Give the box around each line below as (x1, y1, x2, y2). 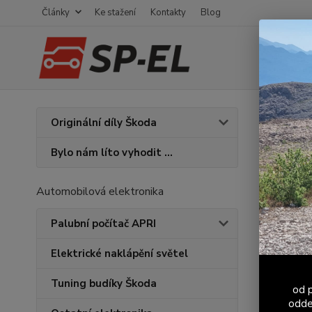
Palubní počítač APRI (51, 217, 156, 231)
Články (42, 6, 70, 19)
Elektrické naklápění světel (51, 247, 188, 260)
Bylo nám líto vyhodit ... (51, 146, 173, 159)
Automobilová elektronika (36, 184, 164, 199)
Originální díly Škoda (51, 116, 157, 130)
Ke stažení (95, 6, 136, 19)
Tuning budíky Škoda (51, 276, 157, 290)
